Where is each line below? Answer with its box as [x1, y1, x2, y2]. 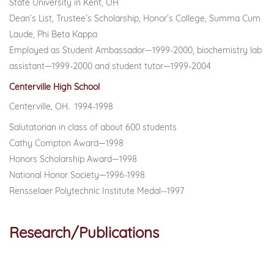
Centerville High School [9, 81, 100, 92]
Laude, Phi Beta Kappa [9, 29, 97, 40]
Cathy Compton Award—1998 [9, 138, 124, 149]
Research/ [9, 223, 79, 242]
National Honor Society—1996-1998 [9, 169, 145, 180]
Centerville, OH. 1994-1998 [9, 101, 113, 112]
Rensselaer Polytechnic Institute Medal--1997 [9, 185, 184, 196]
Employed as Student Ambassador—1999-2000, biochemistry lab [9, 45, 262, 56]
